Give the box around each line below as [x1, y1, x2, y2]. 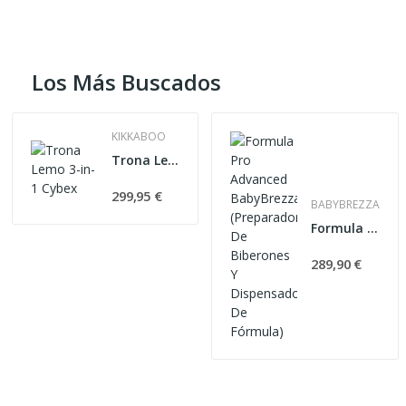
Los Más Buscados [32, 67, 221, 97]
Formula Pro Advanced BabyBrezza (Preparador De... [367, 218, 379, 237]
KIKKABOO [111, 129, 166, 144]
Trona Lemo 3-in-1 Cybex [167, 151, 179, 169]
